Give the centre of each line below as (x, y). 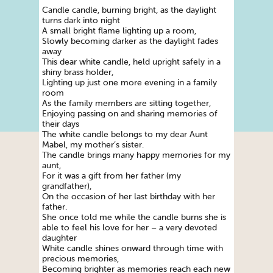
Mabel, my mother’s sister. (93, 145)
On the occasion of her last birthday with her (129, 197)
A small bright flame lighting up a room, (119, 31)
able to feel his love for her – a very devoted (129, 228)
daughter (59, 238)
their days (61, 124)
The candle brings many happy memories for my (136, 155)
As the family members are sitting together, (126, 104)
